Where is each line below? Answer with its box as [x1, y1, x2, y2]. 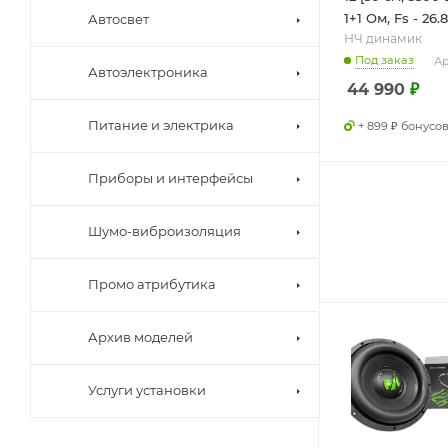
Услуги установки [88, 382, 206, 399]
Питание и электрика [88, 117, 234, 134]
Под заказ [355, 53, 414, 68]
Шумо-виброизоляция [88, 223, 241, 240]
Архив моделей [88, 329, 193, 346]
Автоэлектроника [88, 64, 208, 81]
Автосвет [88, 11, 149, 28]
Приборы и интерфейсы [88, 170, 253, 187]
